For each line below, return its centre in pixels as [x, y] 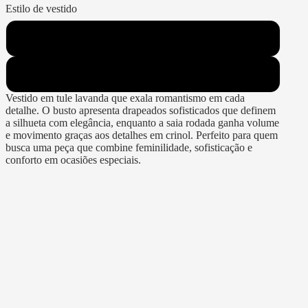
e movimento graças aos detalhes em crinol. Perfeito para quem [142, 135]
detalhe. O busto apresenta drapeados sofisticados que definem [141, 110]
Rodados [143, 74]
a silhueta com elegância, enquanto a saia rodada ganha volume [142, 122]
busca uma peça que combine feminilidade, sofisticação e [129, 147]
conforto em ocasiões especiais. [73, 159]
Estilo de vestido [41, 8]
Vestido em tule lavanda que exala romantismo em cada [125, 98]
